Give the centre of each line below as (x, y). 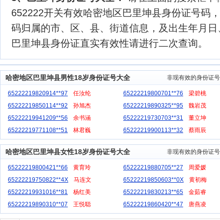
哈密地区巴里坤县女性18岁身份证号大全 (68, 152)
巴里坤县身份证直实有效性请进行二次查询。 (110, 43)
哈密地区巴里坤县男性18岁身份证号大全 (68, 78)
